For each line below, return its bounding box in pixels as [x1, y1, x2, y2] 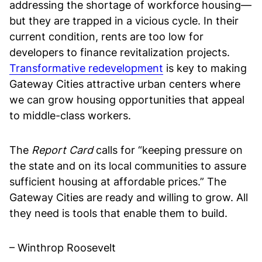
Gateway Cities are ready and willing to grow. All [9, 191, 248, 204]
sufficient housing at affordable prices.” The [9, 175, 226, 188]
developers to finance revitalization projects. [9, 46, 230, 58]
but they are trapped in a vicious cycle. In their [9, 15, 239, 27]
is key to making [163, 62, 247, 74]
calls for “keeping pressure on [93, 144, 243, 156]
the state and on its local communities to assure [9, 160, 246, 172]
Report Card [32, 144, 93, 156]
